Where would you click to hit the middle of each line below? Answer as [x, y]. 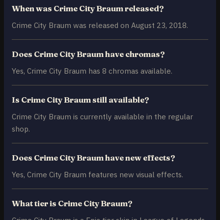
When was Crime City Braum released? [88, 9]
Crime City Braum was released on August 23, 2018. [100, 25]
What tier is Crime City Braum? [72, 204]
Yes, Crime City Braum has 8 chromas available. [92, 71]
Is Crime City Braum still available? [81, 100]
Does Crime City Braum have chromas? [88, 54]
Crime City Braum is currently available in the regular [102, 117]
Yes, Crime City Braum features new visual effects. [97, 175]
